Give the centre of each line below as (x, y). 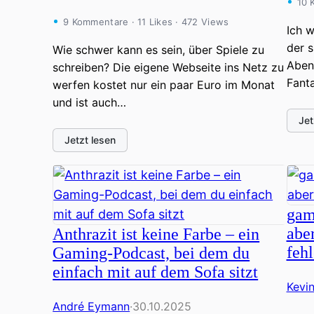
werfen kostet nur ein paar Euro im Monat (164, 85)
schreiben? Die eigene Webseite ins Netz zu (169, 67)
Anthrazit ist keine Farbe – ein (156, 234)
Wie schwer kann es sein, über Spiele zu (159, 50)
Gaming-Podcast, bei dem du (151, 253)
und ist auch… (90, 102)
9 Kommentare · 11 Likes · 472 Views (146, 22)
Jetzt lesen (90, 140)
